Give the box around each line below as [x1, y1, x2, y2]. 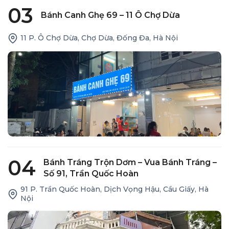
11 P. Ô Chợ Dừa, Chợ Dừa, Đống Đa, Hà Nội [20, 33, 178, 42]
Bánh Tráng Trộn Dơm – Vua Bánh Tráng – [43, 157, 217, 167]
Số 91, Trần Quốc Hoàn [43, 168, 139, 178]
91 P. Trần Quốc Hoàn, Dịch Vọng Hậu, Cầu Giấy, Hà [20, 185, 209, 194]
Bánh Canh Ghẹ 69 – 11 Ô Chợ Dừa [41, 10, 180, 20]
